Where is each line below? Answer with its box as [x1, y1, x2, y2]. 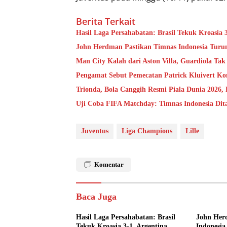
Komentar [94, 160, 124, 168]
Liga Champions [122, 127, 172, 135]
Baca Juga [76, 191, 117, 202]
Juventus [81, 127, 108, 135]
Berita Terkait [76, 15, 135, 27]
